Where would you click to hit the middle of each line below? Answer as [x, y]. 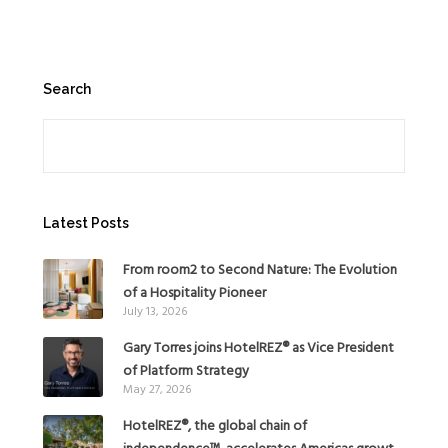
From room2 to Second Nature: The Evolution [259, 270]
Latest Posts [85, 222]
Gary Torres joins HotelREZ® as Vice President [258, 348]
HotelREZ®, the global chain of [214, 426]
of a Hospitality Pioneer [194, 293]
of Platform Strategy [185, 371]
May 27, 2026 [156, 389]
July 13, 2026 [154, 311]
